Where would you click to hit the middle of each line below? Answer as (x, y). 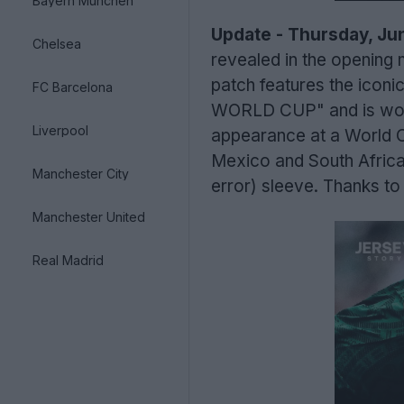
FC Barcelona (73, 87)
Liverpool (60, 130)
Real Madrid (68, 260)
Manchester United (89, 216)
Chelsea (57, 43)
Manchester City (81, 173)
